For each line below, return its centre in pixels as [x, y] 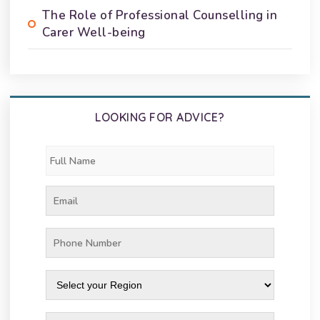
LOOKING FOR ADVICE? [160, 117]
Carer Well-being [94, 32]
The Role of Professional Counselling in [160, 15]
